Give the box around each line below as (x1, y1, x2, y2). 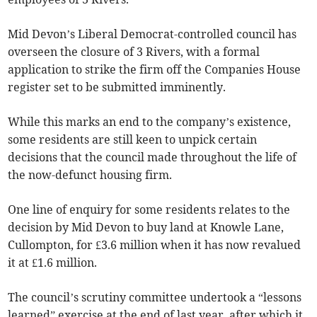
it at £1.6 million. (8, 255, 98, 270)
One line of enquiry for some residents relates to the (8, 202, 291, 217)
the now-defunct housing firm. (8, 168, 173, 183)
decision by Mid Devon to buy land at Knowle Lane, (8, 220, 284, 235)
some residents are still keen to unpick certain (8, 132, 258, 147)
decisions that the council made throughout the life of (8, 150, 297, 165)
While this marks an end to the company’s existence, (8, 115, 292, 129)
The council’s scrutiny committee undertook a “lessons (8, 290, 302, 305)
